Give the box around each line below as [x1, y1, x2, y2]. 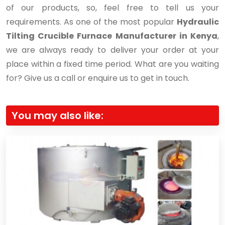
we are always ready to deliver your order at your [6, 44, 219, 56]
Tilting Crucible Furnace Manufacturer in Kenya [6, 30, 217, 42]
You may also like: [12, 108, 103, 123]
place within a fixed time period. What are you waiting [6, 58, 219, 70]
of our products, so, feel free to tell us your [6, 2, 219, 14]
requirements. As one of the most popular [6, 16, 177, 28]
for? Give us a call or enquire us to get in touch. [6, 72, 189, 84]
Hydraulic [177, 16, 219, 28]
